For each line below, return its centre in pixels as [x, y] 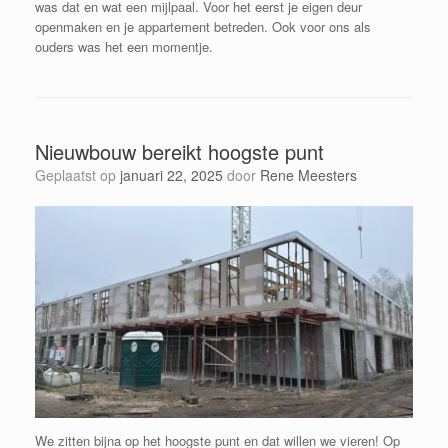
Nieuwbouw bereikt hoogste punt [179, 151]
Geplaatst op [83, 174]
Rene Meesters [308, 174]
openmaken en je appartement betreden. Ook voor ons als [203, 26]
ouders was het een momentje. [124, 46]
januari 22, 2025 [171, 174]
